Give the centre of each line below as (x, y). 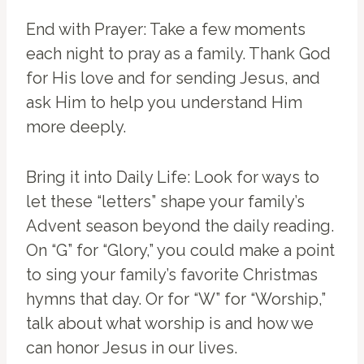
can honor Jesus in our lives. (132, 348)
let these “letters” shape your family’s (165, 202)
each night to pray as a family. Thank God (178, 54)
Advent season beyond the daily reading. (180, 226)
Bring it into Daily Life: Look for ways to (173, 178)
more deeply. (76, 127)
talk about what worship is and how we (170, 324)
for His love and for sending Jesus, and (173, 78)
